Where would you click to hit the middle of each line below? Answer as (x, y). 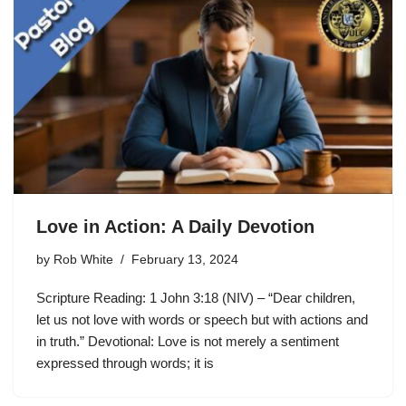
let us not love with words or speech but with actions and (202, 319)
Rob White (83, 260)
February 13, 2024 (185, 260)
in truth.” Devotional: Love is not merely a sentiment (188, 341)
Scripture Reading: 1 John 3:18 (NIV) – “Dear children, (196, 298)
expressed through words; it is (125, 363)
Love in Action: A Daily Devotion (175, 227)
